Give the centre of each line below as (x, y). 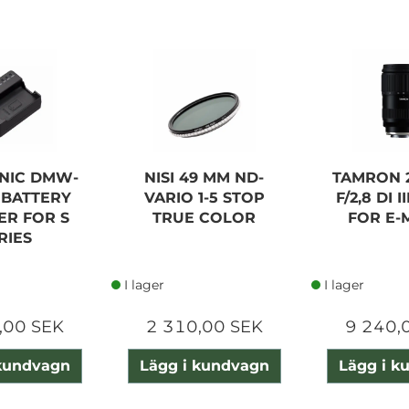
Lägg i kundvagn (204, 365)
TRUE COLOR (204, 217)
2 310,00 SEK (204, 326)
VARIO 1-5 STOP (204, 197)
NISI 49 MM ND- (204, 177)
